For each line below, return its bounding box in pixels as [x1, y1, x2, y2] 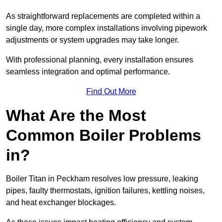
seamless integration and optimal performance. [6, 67, 170, 76]
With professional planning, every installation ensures [6, 55, 193, 64]
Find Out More [86, 87, 136, 96]
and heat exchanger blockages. [6, 198, 118, 207]
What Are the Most [6, 107, 146, 125]
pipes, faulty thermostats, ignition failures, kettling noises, [6, 186, 205, 195]
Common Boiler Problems [6, 126, 201, 145]
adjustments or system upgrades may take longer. [6, 36, 181, 45]
